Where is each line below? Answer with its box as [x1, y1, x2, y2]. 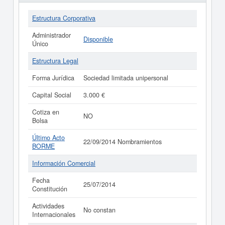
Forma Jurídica [32, 73, 74, 82]
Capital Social [32, 90, 71, 99]
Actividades [32, 201, 64, 210]
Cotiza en [32, 107, 59, 117]
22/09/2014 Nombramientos [83, 137, 162, 146]
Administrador [32, 31, 71, 40]
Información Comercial [32, 159, 95, 168]
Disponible [83, 35, 113, 44]
